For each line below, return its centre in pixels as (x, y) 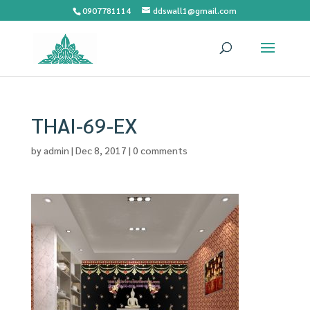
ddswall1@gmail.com (195, 10)
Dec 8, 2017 (101, 150)
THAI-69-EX (84, 125)
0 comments (160, 150)
